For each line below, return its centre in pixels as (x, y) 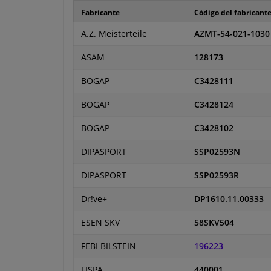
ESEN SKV (100, 222)
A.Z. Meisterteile (114, 34)
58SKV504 (214, 222)
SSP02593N (217, 152)
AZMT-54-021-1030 (232, 34)
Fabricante (100, 12)
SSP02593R (217, 175)
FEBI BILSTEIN (109, 246)
